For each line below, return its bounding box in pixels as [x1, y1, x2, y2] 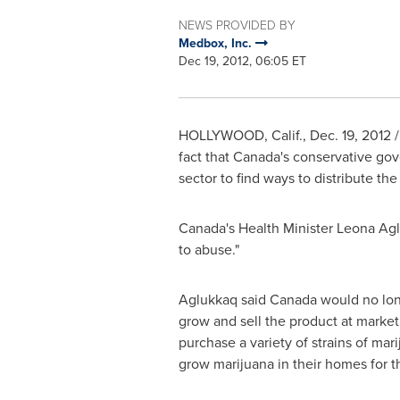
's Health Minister [225, 218, 337, 238]
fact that [178, 146, 233, 167]
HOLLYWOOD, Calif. [178, 125, 303, 146]
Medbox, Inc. [178, 34, 255, 52]
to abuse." [178, 239, 239, 260]
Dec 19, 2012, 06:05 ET [178, 52, 306, 71]
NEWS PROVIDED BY [178, 16, 296, 33]
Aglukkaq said [178, 289, 270, 310]
